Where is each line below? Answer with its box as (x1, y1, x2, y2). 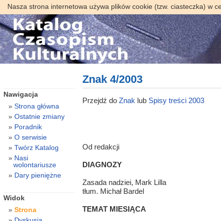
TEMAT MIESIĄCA (82, 205, 146, 214)
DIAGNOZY (82, 160, 122, 169)
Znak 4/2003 (82, 74, 143, 85)
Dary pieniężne (14, 171, 61, 179)
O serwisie (14, 133, 47, 141)
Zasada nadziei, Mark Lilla (82, 178, 166, 187)
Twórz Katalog (14, 143, 59, 151)
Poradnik (14, 122, 42, 131)
